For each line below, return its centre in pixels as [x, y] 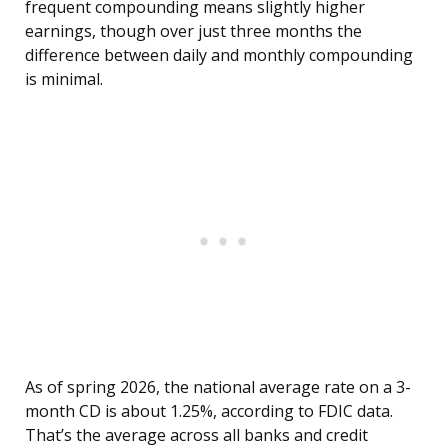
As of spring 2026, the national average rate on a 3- [218, 387]
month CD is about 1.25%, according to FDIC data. [209, 411]
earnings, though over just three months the [193, 31]
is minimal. [64, 79]
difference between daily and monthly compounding [219, 55]
